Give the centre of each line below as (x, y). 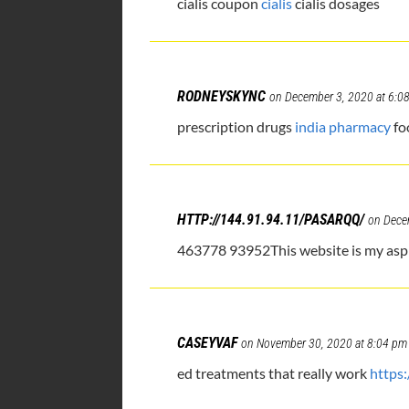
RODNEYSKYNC (222, 97)
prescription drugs (236, 127)
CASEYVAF (208, 343)
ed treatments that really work (274, 373)
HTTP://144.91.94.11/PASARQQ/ (271, 220)
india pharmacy (343, 127)
